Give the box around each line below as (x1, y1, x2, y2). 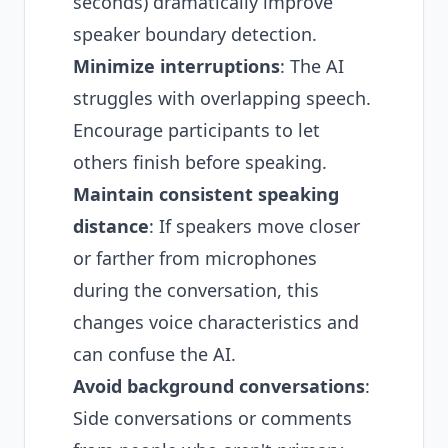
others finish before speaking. (73, 150, 327, 174)
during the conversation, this (73, 278, 319, 302)
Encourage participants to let (73, 118, 320, 142)
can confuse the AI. (73, 342, 236, 366)
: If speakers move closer (149, 214, 360, 238)
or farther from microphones (73, 246, 317, 270)
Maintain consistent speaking (73, 182, 339, 206)
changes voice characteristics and (73, 310, 359, 334)
